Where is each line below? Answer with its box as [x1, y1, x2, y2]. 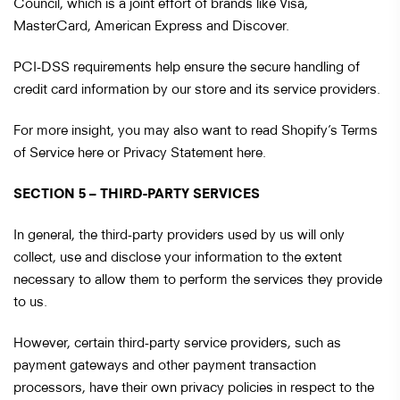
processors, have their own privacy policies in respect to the [13, 378, 374, 395]
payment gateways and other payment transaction [13, 355, 316, 372]
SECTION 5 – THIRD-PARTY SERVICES [13, 184, 260, 202]
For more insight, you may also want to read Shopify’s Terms [13, 121, 378, 137]
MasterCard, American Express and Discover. [13, 16, 289, 33]
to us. [13, 292, 47, 309]
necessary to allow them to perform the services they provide [13, 270, 382, 287]
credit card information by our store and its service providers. [13, 79, 380, 96]
